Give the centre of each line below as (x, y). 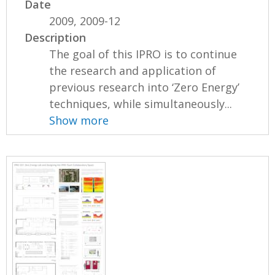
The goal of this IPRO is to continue (143, 54)
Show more (79, 121)
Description (56, 38)
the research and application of (133, 71)
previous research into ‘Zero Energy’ (145, 87)
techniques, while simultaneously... (141, 104)
